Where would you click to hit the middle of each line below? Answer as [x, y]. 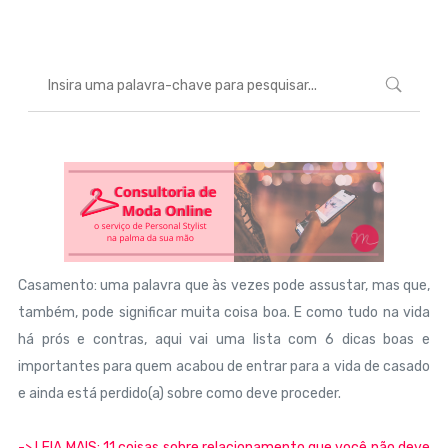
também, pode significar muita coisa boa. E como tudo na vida [224, 312]
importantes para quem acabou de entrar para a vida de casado [224, 366]
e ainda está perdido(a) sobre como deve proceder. [179, 393]
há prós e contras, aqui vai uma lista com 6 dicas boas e [224, 339]
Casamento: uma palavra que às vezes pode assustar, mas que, [224, 285]
